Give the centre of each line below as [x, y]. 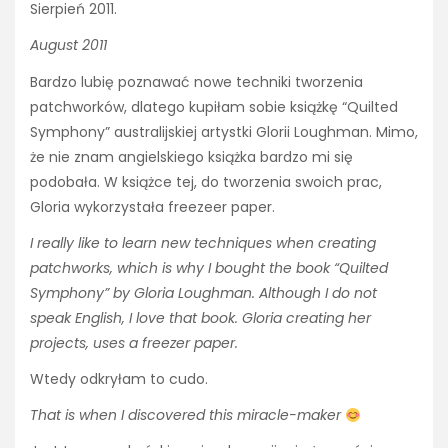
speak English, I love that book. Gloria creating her [200, 317]
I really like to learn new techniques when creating [203, 242]
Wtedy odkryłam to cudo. [119, 378]
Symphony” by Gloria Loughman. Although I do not [203, 292]
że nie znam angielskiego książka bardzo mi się [191, 156]
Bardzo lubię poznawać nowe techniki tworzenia [196, 81]
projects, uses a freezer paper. [134, 342]
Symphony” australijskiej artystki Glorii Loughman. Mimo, [224, 131]
